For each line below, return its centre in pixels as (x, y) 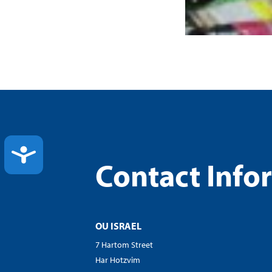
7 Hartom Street (124, 245)
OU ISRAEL (118, 226)
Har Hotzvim (118, 260)
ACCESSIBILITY (78, 153)
